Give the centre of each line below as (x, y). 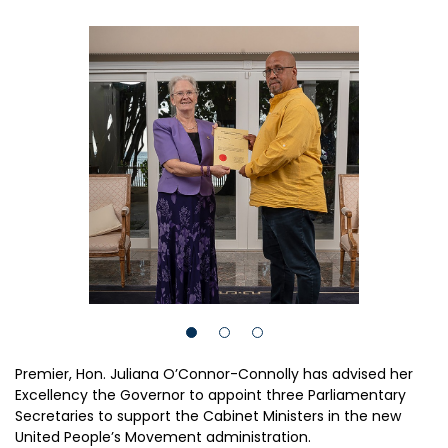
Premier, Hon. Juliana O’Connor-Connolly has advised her (214, 374)
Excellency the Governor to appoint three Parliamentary (210, 395)
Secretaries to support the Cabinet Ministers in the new (208, 416)
